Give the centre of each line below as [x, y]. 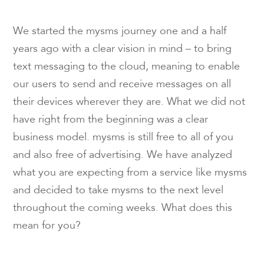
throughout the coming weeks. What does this [123, 209]
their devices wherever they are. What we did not [129, 103]
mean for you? [47, 227]
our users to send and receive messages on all [122, 85]
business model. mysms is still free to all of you [123, 138]
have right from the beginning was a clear [111, 121]
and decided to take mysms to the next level [118, 191]
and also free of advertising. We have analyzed [123, 156]
